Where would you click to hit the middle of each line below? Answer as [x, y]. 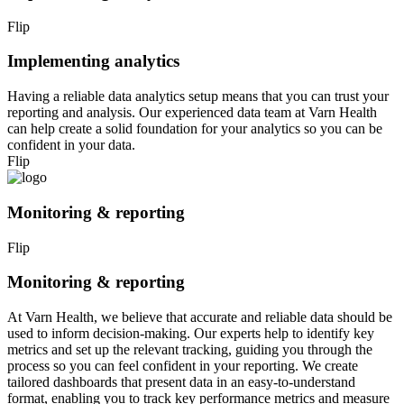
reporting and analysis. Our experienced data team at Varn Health [192, 113]
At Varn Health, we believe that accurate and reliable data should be [200, 317]
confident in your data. [71, 145]
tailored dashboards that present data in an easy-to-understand [181, 382]
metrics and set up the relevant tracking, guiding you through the [190, 350]
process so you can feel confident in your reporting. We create [183, 366]
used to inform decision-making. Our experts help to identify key [191, 334]
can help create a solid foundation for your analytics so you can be [195, 129]
